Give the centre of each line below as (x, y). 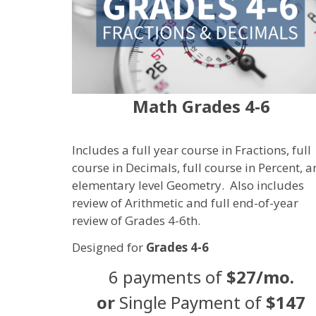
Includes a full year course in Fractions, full (192, 150)
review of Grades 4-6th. (136, 220)
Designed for (109, 247)
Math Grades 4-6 (201, 107)
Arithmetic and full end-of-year (212, 202)
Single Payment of (193, 303)
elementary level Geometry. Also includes (188, 185)
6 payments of (165, 277)
